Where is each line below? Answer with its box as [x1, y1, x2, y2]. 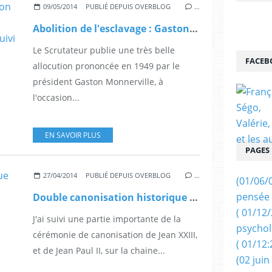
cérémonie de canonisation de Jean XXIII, [33, 229, 197, 241]
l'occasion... [33, 92, 80, 104]
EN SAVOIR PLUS [45, 130, 101, 141]
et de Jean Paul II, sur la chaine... [33, 245, 165, 257]
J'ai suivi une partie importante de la [33, 213, 181, 225]
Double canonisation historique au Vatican [189, 191, 198, 205]
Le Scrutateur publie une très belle [33, 44, 175, 56]
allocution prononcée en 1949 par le [33, 60, 180, 72]
